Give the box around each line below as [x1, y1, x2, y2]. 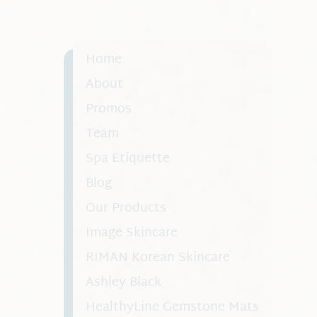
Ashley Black [85, 271, 161, 295]
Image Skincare [85, 221, 178, 246]
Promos [85, 98, 132, 122]
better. [74, 24, 116, 48]
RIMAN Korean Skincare [85, 246, 230, 270]
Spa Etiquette [85, 147, 170, 171]
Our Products [85, 197, 166, 221]
